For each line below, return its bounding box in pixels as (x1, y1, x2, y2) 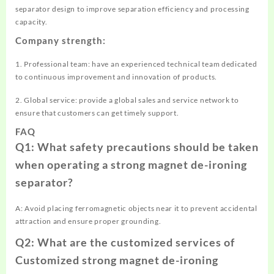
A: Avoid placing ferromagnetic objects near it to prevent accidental (15, 203, 257, 213)
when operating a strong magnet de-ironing (15, 157, 247, 171)
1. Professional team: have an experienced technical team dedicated (15, 59, 257, 68)
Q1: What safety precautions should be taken (15, 139, 259, 154)
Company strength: (15, 34, 106, 46)
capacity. (15, 17, 48, 26)
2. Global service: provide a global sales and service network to (15, 95, 239, 105)
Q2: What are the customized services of (15, 235, 235, 249)
